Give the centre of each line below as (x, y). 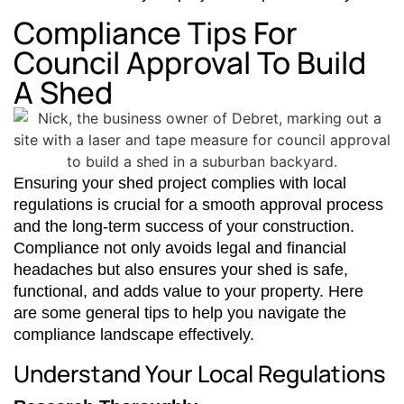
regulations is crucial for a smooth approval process (198, 204)
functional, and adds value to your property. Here (188, 291)
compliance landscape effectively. (134, 334)
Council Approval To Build (190, 62)
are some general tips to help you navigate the (180, 312)
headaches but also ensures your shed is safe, (181, 269)
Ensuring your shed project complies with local (180, 183)
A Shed (63, 92)
